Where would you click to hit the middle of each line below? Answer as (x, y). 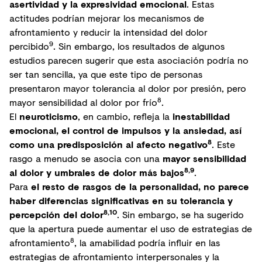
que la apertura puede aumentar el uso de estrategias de (131, 228)
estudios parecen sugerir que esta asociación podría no (129, 60)
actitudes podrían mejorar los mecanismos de (107, 18)
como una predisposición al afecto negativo (108, 144)
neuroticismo (49, 116)
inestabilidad (201, 116)
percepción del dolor (56, 214)
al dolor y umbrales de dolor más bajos (97, 172)
